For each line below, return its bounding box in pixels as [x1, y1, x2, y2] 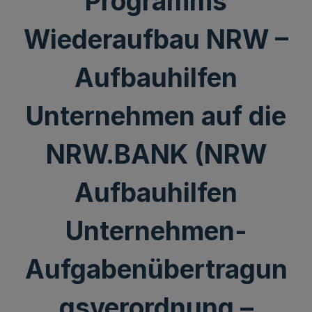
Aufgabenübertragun [24, 253, 288, 285]
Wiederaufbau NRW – [24, 24, 288, 55]
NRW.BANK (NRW [45, 139, 267, 170]
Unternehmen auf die [26, 100, 286, 132]
